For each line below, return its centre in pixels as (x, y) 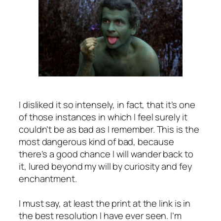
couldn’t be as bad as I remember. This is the (109, 129)
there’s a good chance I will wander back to (106, 153)
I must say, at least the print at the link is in (105, 203)
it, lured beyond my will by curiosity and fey (105, 166)
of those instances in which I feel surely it (103, 116)
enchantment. (48, 178)
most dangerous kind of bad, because (96, 141)
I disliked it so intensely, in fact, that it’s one (107, 104)
